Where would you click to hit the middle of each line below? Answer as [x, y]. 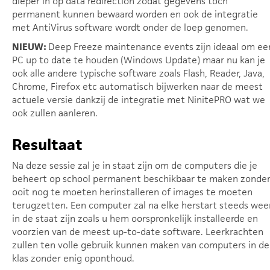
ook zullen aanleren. [55, 113]
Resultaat [47, 145]
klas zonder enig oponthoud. [73, 258]
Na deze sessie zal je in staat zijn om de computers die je [135, 165]
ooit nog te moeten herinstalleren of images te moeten [132, 192]
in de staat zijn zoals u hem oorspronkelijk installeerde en [135, 218]
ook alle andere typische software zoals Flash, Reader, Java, [138, 73]
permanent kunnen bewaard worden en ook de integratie [135, 14]
